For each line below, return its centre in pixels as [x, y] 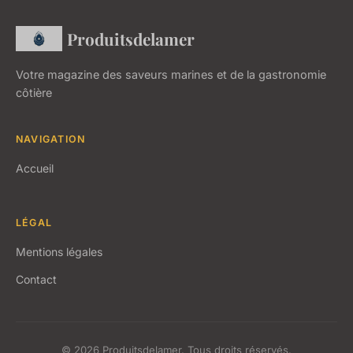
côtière [34, 92]
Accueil [35, 168]
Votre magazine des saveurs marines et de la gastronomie [171, 74]
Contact [36, 279]
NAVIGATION [51, 139]
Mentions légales [59, 251]
